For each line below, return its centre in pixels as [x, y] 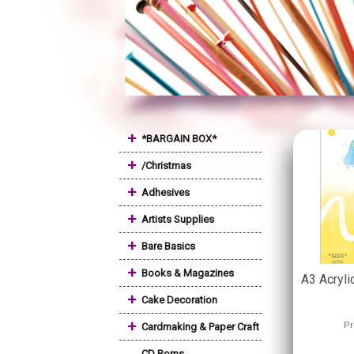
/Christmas [166, 166]
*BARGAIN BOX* [179, 139]
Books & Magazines [188, 273]
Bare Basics [168, 246]
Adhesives [166, 192]
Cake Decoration [179, 300]
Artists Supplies [178, 219]
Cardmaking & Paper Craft [200, 327]
